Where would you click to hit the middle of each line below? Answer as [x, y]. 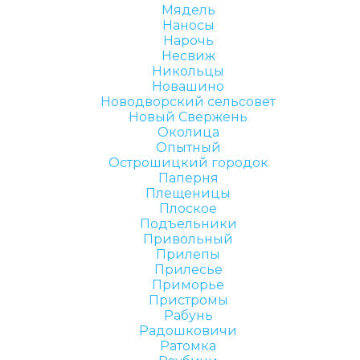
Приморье [188, 285]
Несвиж [188, 56]
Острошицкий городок [188, 163]
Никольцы [188, 71]
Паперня [188, 178]
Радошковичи [188, 331]
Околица [188, 132]
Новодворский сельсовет [188, 102]
